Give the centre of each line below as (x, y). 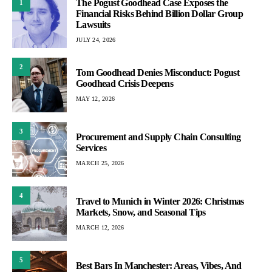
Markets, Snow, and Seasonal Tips (141, 212)
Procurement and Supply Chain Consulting (158, 137)
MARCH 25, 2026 (100, 163)
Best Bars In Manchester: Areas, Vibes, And (159, 265)
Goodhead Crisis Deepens (125, 83)
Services (91, 148)
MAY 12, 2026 (95, 98)
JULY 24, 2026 (96, 39)
